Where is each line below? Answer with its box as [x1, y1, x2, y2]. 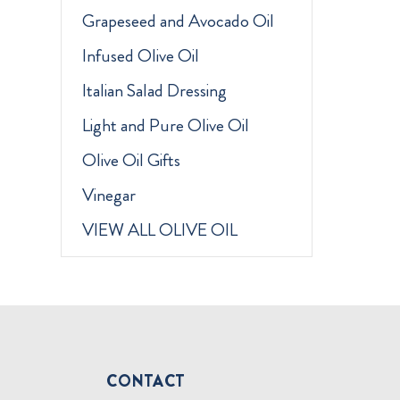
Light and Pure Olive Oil [81, 112, 249, 139]
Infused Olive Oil [81, 43, 199, 70]
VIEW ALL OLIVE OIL [81, 217, 237, 244]
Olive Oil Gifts [81, 147, 180, 174]
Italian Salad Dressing [81, 78, 227, 104]
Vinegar [81, 182, 136, 209]
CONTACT [106, 369, 186, 393]
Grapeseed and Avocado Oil [81, 8, 274, 35]
